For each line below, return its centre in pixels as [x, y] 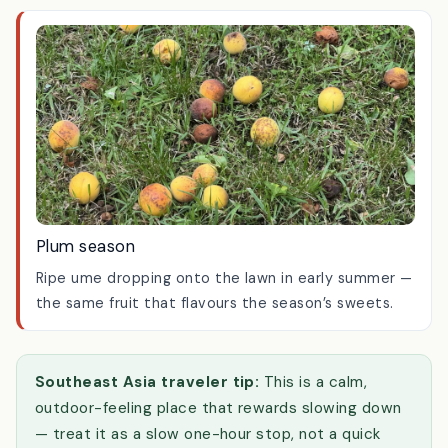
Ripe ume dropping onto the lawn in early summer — [224, 330]
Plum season [86, 298]
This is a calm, [313, 434]
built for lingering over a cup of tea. [164, 19]
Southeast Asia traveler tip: [147, 434]
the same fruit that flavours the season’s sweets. [215, 355]
